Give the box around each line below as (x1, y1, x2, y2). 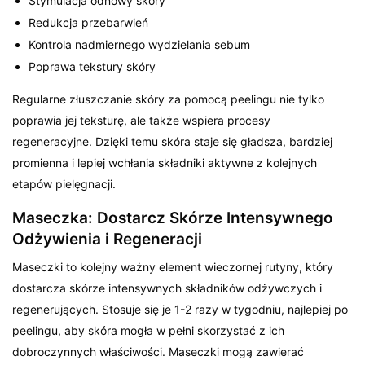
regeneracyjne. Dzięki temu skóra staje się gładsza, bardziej (12, 134, 333, 148)
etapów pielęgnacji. (12, 176, 117, 191)
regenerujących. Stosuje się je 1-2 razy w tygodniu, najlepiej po (12, 301, 349, 316)
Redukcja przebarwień (29, 15, 148, 29)
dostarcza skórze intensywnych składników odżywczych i (12, 280, 323, 295)
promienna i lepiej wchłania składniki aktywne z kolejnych (12, 155, 318, 169)
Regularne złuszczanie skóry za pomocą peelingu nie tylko (12, 91, 325, 106)
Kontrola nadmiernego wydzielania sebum (29, 37, 250, 51)
